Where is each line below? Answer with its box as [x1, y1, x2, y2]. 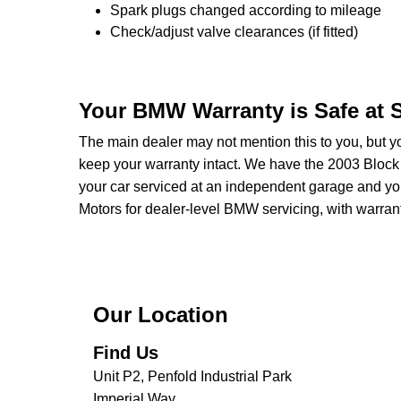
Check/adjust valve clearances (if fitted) [110, 24, 358, 39]
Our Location [93, 303, 228, 327]
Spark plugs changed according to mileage [110, 3, 381, 18]
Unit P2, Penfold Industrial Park [93, 369, 292, 384]
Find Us [93, 343, 158, 363]
